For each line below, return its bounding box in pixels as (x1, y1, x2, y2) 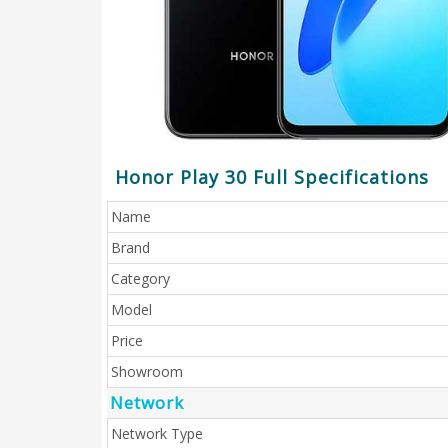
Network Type (111, 424, 203, 443)
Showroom (111, 362, 183, 381)
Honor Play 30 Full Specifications (115, 165, 429, 189)
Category (111, 269, 170, 288)
